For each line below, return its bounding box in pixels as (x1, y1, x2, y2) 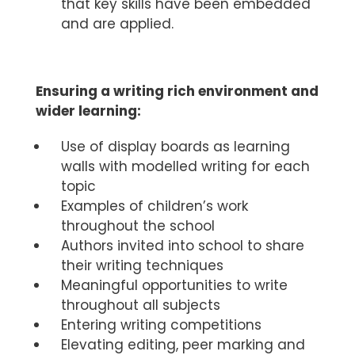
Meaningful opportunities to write (61, 276, 288, 296)
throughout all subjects (61, 296, 220, 315)
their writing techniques (61, 256, 223, 276)
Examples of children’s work (61, 197, 248, 216)
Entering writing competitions (61, 315, 261, 335)
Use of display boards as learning (61, 137, 290, 157)
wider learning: (36, 101, 141, 121)
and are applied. (61, 14, 174, 34)
